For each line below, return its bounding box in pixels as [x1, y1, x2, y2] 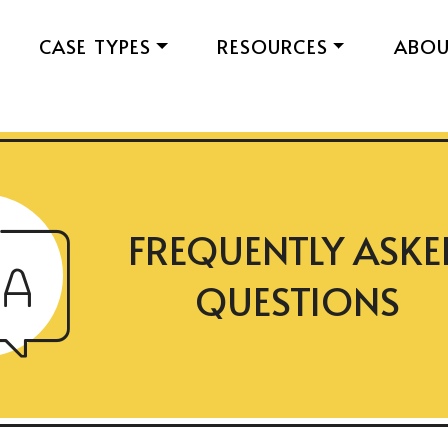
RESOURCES [217, 33, 328, 60]
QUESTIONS [194, 274, 400, 328]
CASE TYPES [38, 33, 152, 60]
